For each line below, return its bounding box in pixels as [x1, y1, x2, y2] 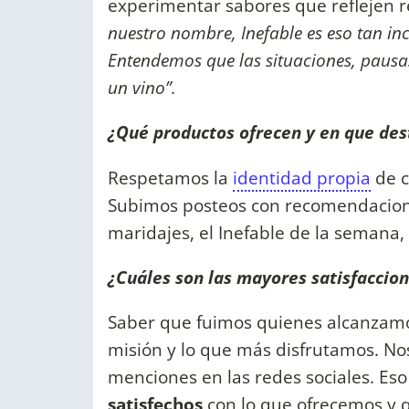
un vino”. [108, 75, 176, 100]
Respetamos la [108, 164, 233, 190]
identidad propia [233, 164, 371, 190]
